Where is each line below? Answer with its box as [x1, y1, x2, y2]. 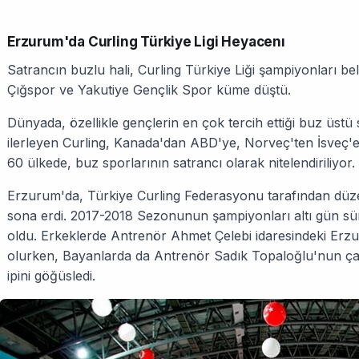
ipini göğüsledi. [7, 268, 95, 284]
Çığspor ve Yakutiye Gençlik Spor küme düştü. [7, 82, 291, 98]
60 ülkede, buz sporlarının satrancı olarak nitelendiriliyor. [7, 155, 355, 171]
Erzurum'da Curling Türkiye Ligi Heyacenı [7, 34, 285, 50]
